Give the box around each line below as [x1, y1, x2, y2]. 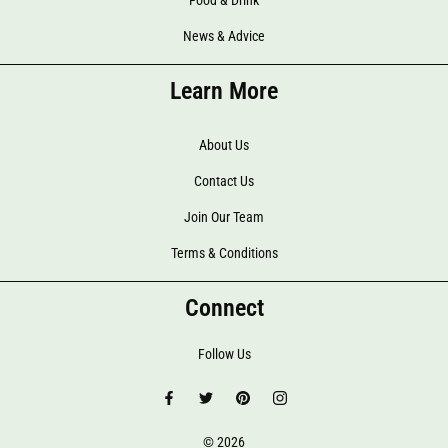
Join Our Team [184, 209, 264, 225]
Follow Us [197, 346, 251, 362]
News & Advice [183, 28, 265, 44]
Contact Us [194, 173, 254, 189]
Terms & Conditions [170, 245, 278, 261]
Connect [184, 294, 264, 322]
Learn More [170, 77, 278, 105]
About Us [199, 137, 249, 153]
